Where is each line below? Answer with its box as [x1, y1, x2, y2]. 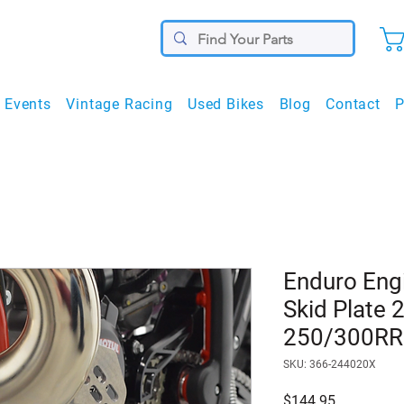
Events [5, 96, 51, 114]
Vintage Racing [66, 96, 173, 114]
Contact [326, 96, 381, 114]
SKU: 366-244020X [283, 358, 376, 372]
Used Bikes [188, 96, 265, 114]
